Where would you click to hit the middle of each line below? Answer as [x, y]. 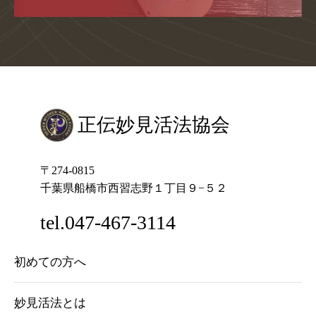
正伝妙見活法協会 [153, 124]
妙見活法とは [50, 303]
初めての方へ [50, 262]
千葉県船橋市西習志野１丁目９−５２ [133, 188]
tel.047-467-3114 [108, 222]
